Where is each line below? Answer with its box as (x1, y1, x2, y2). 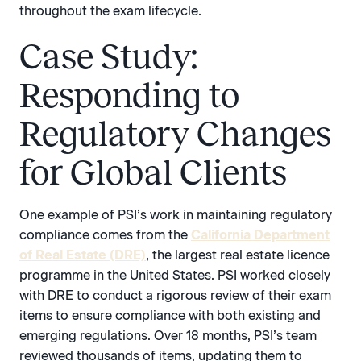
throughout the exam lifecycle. (19, 3, 201, 19)
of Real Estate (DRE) (19, 247, 146, 263)
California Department (191, 226, 330, 243)
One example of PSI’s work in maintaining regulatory (19, 206, 332, 222)
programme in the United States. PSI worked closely (19, 267, 330, 283)
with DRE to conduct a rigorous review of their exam (19, 287, 331, 303)
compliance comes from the (19, 226, 188, 243)
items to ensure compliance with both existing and (19, 307, 321, 323)
